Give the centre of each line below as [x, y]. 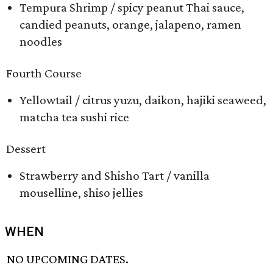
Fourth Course [44, 73]
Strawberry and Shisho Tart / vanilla [115, 175]
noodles [41, 41]
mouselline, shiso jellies [81, 193]
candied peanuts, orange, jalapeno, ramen [130, 24]
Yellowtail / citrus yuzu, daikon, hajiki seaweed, [143, 100]
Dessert [26, 149]
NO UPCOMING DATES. [68, 259]
